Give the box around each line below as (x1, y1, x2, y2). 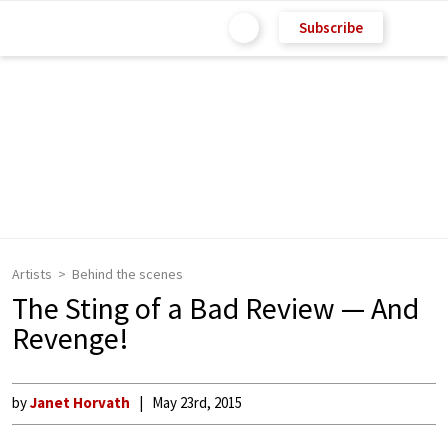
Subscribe (299, 17, 363, 37)
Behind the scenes (72, 265, 183, 283)
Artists (12, 265, 52, 283)
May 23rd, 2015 (152, 393, 242, 412)
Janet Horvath (30, 393, 130, 412)
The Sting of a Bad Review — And (12, 289, 419, 327)
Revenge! (12, 319, 129, 357)
